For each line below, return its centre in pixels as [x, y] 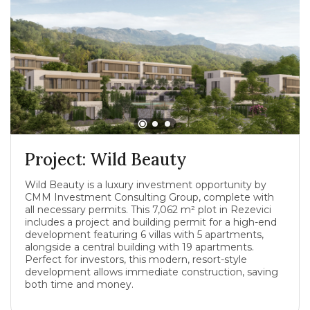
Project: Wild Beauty [106, 159]
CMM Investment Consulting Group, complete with [149, 197]
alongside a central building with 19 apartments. [139, 247]
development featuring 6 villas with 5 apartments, [144, 235]
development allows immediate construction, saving [152, 272]
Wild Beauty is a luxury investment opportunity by [146, 185]
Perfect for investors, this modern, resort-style [136, 259]
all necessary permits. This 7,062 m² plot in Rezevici [148, 210]
